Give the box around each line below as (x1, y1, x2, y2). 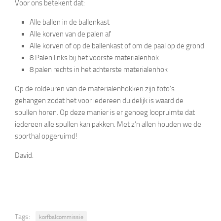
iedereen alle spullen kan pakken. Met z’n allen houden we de (15, 120, 201, 129)
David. (15, 151, 34, 160)
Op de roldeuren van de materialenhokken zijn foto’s (15, 84, 175, 93)
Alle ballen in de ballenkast (30, 18, 110, 27)
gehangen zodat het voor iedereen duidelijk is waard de (15, 96, 184, 105)
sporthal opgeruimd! (15, 132, 77, 141)
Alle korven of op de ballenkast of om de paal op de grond (30, 41, 204, 50)
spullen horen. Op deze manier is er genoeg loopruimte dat (15, 108, 195, 117)
